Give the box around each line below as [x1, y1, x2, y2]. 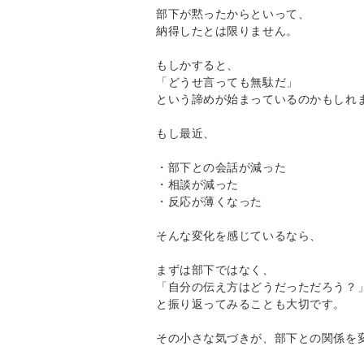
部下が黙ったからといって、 [156, 5, 310, 21]
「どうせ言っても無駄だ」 [156, 73, 298, 89]
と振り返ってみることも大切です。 [156, 295, 345, 311]
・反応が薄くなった [156, 193, 263, 209]
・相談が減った [156, 175, 239, 192]
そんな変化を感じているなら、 [156, 227, 322, 243]
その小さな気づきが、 [156, 329, 275, 345]
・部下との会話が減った [156, 158, 287, 175]
